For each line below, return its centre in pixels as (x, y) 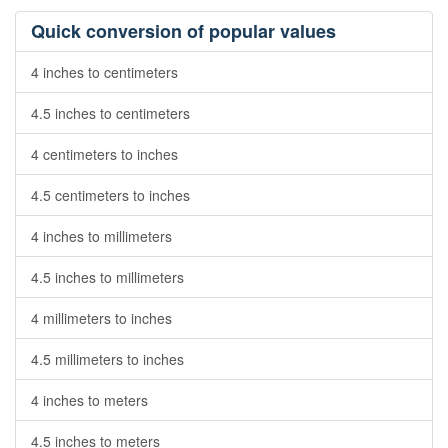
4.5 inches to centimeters (110, 113)
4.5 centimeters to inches (110, 195)
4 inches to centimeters (104, 72)
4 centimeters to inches (104, 154)
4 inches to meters (89, 400)
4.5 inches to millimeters (107, 277)
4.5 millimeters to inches (107, 359)
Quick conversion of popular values (183, 31)
